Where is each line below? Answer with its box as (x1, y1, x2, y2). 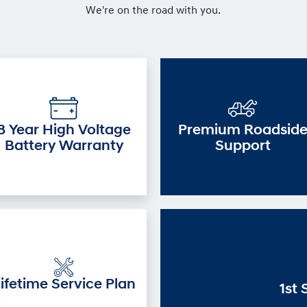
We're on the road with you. (86, 5, 221, 16)
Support (214, 139, 271, 153)
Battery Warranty (4, 139, 123, 153)
